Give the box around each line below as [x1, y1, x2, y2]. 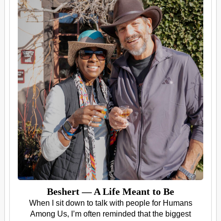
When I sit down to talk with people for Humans [29, 198, 192, 207]
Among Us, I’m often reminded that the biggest [30, 209, 191, 218]
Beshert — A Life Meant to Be [47, 185, 174, 197]
